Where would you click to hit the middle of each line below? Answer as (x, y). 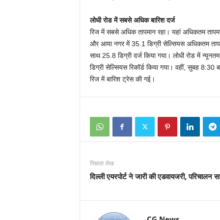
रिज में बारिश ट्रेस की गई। (122, 79)
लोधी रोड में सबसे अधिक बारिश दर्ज (132, 20)
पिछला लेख (101, 164)
